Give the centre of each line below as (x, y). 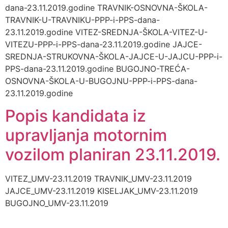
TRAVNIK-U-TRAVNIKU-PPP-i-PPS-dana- (82, 20)
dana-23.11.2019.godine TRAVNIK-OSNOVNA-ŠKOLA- (106, 7)
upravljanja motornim (86, 135)
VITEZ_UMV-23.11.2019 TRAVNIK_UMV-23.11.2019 (98, 179)
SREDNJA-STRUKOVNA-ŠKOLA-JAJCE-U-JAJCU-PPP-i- (114, 56)
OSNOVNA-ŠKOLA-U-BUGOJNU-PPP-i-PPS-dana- (101, 81)
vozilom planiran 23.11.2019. (113, 155)
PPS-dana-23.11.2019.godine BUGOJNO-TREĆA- (97, 68)
